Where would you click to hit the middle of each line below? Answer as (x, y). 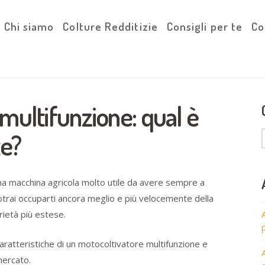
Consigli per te (205, 26)
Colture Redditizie (110, 26)
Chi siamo (29, 26)
